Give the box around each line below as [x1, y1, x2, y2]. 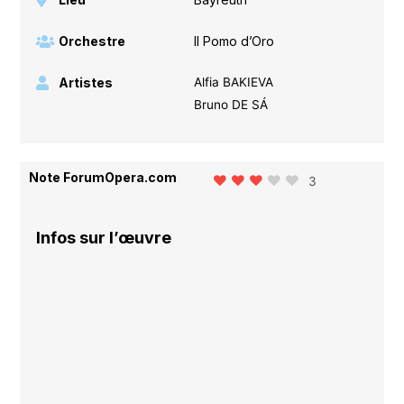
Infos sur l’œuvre [36, 228, 172, 248]
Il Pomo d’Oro [193, 32, 274, 49]
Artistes [59, 74, 114, 90]
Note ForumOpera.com [29, 169, 178, 185]
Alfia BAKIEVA [193, 74, 273, 89]
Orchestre [59, 32, 126, 49]
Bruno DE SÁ [193, 96, 268, 112]
